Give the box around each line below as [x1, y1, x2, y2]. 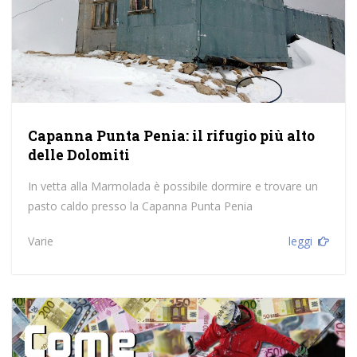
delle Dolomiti [27, 145, 130, 164]
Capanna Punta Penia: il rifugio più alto [27, 126, 315, 145]
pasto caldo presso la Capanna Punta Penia [27, 198, 253, 214]
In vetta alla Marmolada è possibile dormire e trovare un [27, 178, 318, 194]
